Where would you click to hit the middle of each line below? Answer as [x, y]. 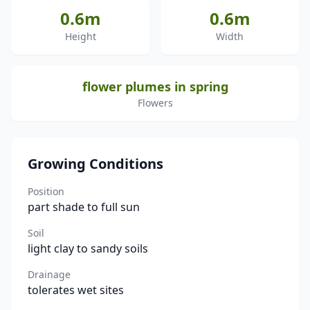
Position [46, 191]
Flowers [155, 103]
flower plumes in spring [155, 86]
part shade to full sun [84, 207]
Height [80, 36]
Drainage [49, 274]
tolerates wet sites [76, 290]
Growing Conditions [95, 164]
